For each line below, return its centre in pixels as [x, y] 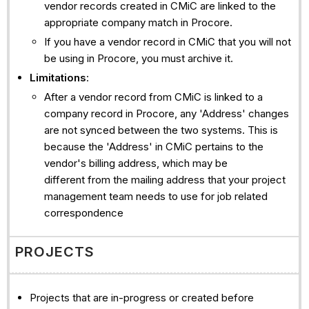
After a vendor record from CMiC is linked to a [153, 97]
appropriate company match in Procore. [139, 23]
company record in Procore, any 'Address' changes [166, 113]
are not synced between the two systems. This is [161, 130]
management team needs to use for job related [156, 196]
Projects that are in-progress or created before [141, 298]
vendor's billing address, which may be [136, 163]
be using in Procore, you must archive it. [138, 59]
